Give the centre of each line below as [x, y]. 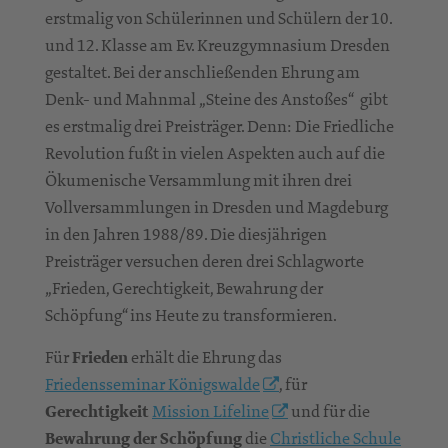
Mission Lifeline [210, 411]
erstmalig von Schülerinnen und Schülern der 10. [218, 18]
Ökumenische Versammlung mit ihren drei [198, 180]
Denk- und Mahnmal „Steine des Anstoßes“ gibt [216, 99]
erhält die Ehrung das [205, 357]
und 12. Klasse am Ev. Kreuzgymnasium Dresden [217, 45]
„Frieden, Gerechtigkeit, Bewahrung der [184, 288]
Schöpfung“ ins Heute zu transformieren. [191, 315]
